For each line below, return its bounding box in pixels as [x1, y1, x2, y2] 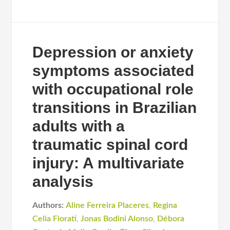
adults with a [32, 118, 125, 135]
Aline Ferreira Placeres [66, 201, 149, 209]
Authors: [32, 201, 64, 209]
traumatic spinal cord [32, 136, 188, 153]
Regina [153, 201, 178, 209]
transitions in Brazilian [32, 99, 197, 116]
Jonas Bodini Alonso [81, 215, 154, 223]
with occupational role [32, 81, 194, 98]
